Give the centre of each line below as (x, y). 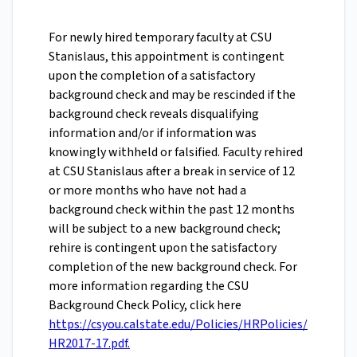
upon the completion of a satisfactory (152, 76)
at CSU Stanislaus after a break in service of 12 (172, 172)
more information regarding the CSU (149, 286)
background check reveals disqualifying (154, 114)
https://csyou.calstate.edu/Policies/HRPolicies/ (178, 325)
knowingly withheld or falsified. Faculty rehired (176, 153)
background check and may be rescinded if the (172, 95)
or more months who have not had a (147, 191)
